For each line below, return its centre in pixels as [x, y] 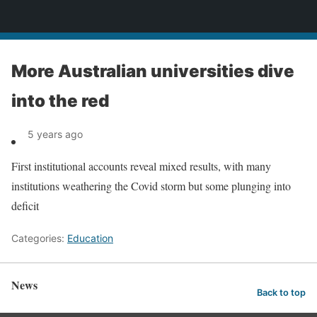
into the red [60, 101]
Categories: [39, 238]
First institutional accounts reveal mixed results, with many [141, 166]
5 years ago [55, 134]
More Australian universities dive [153, 71]
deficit [25, 206]
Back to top [281, 292]
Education [90, 238]
